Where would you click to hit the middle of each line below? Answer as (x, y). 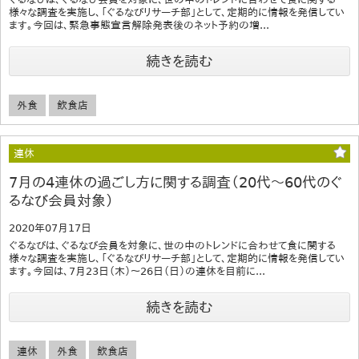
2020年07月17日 (50, 228)
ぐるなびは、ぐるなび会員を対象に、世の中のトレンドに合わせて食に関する (172, 245)
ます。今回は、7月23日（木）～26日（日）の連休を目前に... (137, 271)
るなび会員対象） (61, 200)
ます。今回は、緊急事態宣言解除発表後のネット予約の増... (139, 25)
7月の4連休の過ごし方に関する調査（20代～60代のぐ (175, 182)
